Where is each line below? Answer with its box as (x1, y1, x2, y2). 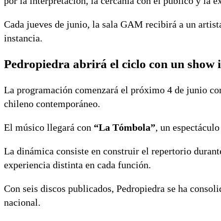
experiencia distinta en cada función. (4, 159, 151, 170)
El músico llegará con (4, 121, 94, 133)
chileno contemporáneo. (4, 98, 100, 109)
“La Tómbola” (94, 121, 155, 133)
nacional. (4, 196, 40, 208)
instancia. (4, 33, 42, 44)
